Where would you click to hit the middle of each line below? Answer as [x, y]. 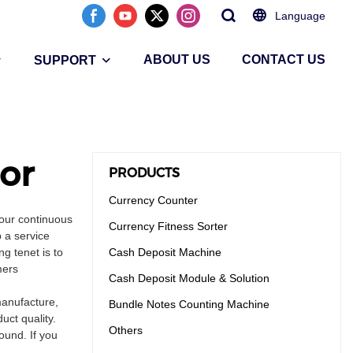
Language [300, 16]
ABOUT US [177, 59]
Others [126, 331]
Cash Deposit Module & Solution [189, 279]
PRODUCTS [144, 173]
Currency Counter [153, 201]
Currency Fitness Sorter [168, 227]
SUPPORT [65, 60]
